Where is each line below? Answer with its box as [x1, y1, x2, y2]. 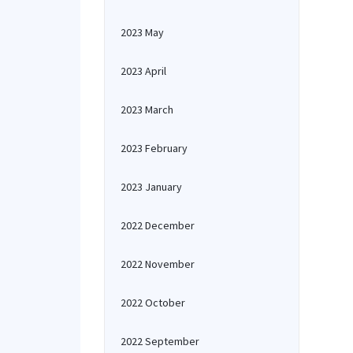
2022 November [121, 257, 195, 271]
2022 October [121, 295, 185, 310]
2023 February [121, 141, 188, 155]
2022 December [121, 218, 195, 232]
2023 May [121, 25, 164, 39]
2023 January [121, 180, 182, 194]
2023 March [121, 102, 173, 117]
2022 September [121, 334, 199, 348]
